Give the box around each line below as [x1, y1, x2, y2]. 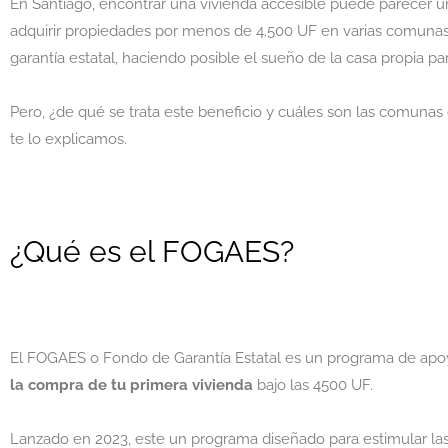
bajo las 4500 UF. [253, 376, 373, 395]
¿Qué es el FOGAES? [10, 234, 294, 270]
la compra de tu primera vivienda [10, 376, 253, 395]
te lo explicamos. [10, 129, 127, 148]
